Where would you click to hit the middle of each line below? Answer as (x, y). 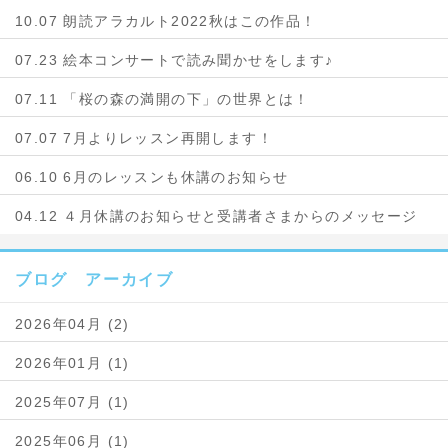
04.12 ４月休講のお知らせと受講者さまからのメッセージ (216, 216)
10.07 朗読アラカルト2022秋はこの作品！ (166, 21)
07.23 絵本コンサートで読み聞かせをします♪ (174, 60)
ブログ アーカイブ (94, 279)
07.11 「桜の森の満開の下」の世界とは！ (162, 99)
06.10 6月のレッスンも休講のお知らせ (152, 177)
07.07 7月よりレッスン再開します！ (144, 138)
